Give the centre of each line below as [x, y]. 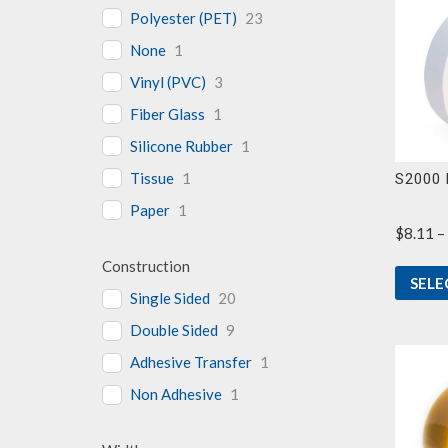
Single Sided [170, 298]
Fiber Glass [167, 113]
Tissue [152, 177]
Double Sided [174, 330]
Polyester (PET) [183, 17]
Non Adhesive [176, 394]
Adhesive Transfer [191, 362]
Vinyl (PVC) [168, 81]
